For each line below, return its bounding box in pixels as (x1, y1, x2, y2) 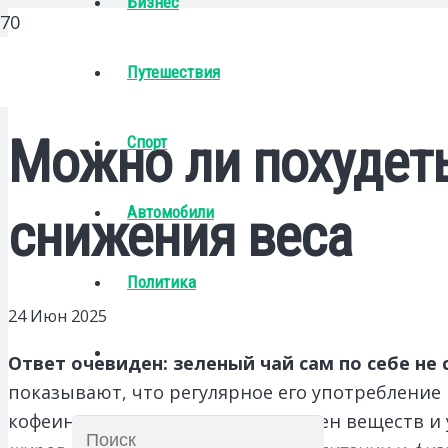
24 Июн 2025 (8, 304, 107, 327)
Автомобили (127, 202, 214, 222)
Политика (127, 272, 196, 292)
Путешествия (127, 62, 220, 82)
